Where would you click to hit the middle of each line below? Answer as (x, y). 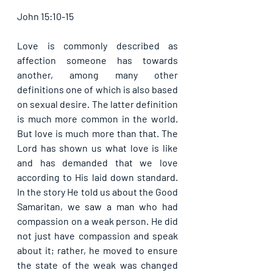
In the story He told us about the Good (97, 192)
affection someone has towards (97, 60)
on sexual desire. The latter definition (97, 104)
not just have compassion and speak (97, 236)
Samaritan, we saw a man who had (97, 206)
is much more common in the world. (97, 119)
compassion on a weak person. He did (97, 221)
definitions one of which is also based (97, 89)
